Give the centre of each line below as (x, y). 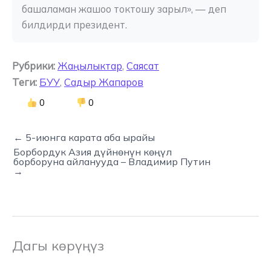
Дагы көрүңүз (58, 245)
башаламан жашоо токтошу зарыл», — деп (124, 9)
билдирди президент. (74, 24)
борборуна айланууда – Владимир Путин (112, 161)
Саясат (143, 66)
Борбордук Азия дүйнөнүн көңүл (93, 152)
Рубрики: (34, 66)
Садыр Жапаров (104, 82)
